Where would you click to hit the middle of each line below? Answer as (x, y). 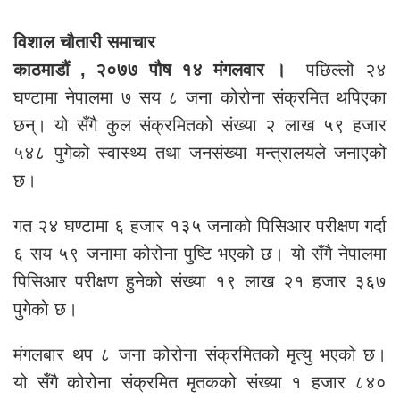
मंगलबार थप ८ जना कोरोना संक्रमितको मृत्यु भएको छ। (200, 355)
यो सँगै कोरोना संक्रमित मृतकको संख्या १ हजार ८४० (200, 383)
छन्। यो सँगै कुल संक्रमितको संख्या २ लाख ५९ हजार (200, 125)
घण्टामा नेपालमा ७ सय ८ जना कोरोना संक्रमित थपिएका (200, 98)
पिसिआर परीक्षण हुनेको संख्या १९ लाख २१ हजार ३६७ (200, 282)
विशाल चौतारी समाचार (84, 42)
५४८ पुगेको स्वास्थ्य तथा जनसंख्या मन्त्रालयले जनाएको (200, 153)
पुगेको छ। (46, 309)
